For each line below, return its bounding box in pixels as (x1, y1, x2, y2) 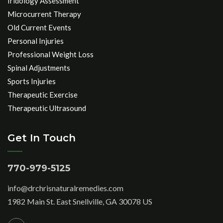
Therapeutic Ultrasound (7, 104, 86, 112)
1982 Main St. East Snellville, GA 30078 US (7, 197, 152, 206)
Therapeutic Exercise (7, 90, 78, 99)
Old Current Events (7, 23, 71, 32)
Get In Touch (7, 132, 76, 144)
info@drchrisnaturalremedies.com (7, 183, 123, 193)
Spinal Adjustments (7, 63, 70, 72)
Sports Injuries (7, 77, 56, 86)
